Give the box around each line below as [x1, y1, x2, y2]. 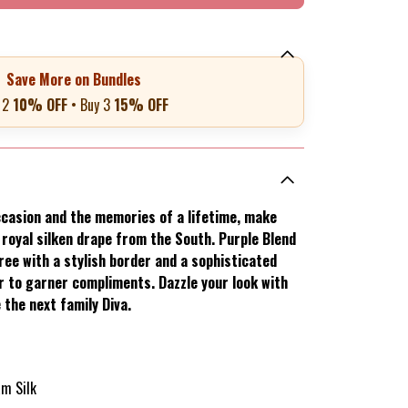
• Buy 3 [66, 94, 114, 117]
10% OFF [12, 94, 67, 117]
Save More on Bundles [5, 68, 141, 91]
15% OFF [113, 94, 168, 117]
